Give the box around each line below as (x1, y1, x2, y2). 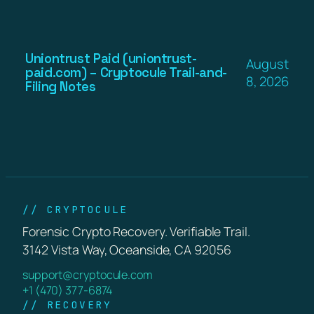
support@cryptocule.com (22, 266, 153, 282)
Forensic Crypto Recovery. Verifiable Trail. (22, 222, 250, 240)
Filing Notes (25, 78, 96, 95)
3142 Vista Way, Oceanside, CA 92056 (22, 240, 231, 258)
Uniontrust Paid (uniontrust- (25, 50, 197, 67)
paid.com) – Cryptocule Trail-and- (25, 64, 227, 81)
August (245, 54, 289, 73)
